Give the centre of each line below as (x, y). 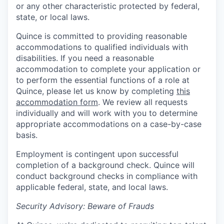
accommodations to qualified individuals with (102, 47)
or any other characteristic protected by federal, (108, 6)
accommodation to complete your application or (108, 69)
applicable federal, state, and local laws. (92, 187)
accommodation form (57, 102)
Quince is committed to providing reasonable (101, 36)
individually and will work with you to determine (107, 113)
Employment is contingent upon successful (97, 154)
